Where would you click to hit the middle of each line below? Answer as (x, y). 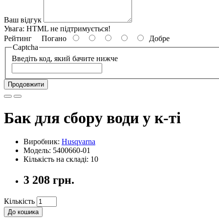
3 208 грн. (49, 180)
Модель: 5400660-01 (57, 151)
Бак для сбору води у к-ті (92, 118)
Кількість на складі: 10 (61, 159)
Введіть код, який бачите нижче (65, 59)
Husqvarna (78, 142)
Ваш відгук (23, 20)
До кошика (23, 212)
